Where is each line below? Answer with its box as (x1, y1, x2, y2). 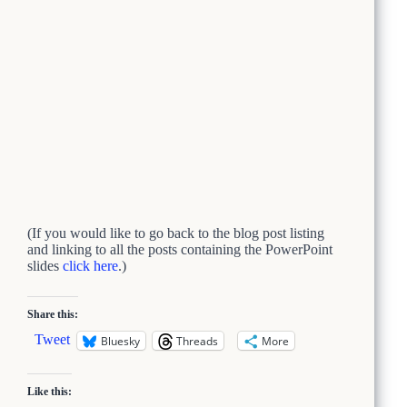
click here (63, 258, 118, 273)
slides (27, 258, 63, 273)
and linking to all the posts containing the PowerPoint (27, 242, 333, 257)
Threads (176, 333, 218, 349)
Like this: (27, 385, 72, 398)
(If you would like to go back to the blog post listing (27, 225, 324, 241)
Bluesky (101, 333, 140, 349)
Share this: (27, 308, 78, 321)
